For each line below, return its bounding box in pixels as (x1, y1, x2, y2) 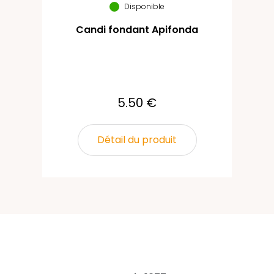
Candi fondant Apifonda (76, 23, 198, 37)
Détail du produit (97, 133, 177, 147)
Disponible (124, 1, 165, 12)
